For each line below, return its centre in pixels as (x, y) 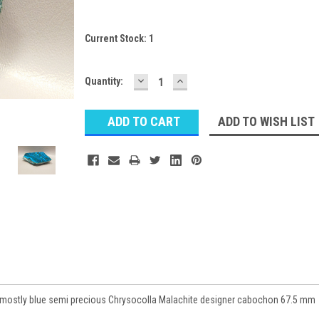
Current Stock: (117, 38)
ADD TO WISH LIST (266, 121)
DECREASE (166, 80)
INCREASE (204, 80)
